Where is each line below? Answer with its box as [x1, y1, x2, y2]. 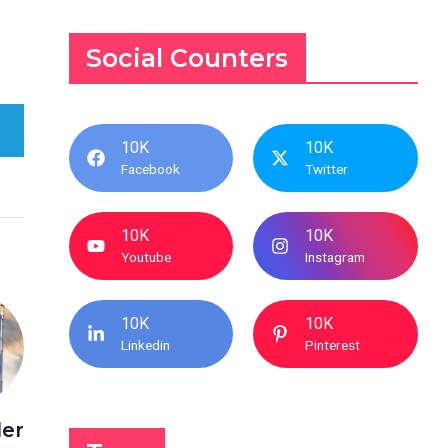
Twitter [305, 161, 349, 177]
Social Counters [86, 43, 289, 73]
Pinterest [305, 337, 361, 353]
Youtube [120, 249, 171, 265]
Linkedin [120, 337, 170, 353]
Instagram [305, 249, 366, 265]
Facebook [120, 161, 180, 177]
